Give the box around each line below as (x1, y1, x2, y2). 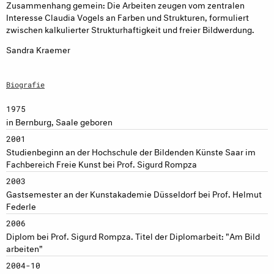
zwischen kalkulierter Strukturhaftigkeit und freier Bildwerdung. (6, 21, 254, 35)
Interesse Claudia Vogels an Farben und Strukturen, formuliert (6, 9, 249, 23)
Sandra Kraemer (6, 42, 70, 55)
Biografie (6, 79, 45, 89)
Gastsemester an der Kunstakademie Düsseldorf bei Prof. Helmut (6, 186, 262, 199)
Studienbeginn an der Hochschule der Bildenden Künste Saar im (6, 144, 256, 157)
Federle (6, 198, 36, 212)
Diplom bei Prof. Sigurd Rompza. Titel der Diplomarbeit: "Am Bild (6, 228, 260, 242)
